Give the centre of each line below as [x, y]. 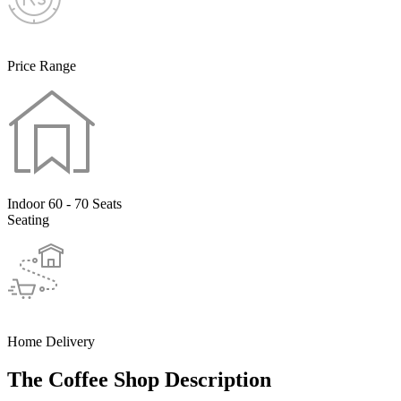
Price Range [42, 65]
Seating [28, 219]
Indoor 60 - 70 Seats [64, 203]
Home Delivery [51, 341]
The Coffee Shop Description [139, 379]
